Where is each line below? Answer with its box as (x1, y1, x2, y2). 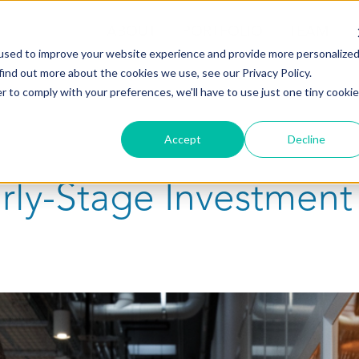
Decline (287, 131, 325, 146)
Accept (164, 131, 202, 146)
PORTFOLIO (181, 20, 263, 43)
